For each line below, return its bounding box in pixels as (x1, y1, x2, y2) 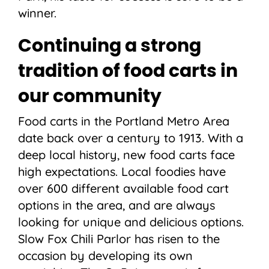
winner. (18, 5, 56, 21)
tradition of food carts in (18, 62, 238, 81)
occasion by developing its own (18, 248, 193, 264)
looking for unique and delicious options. (18, 214, 244, 230)
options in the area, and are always (18, 198, 215, 213)
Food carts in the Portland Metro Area (18, 113, 229, 129)
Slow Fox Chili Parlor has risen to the (18, 231, 220, 247)
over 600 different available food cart (18, 181, 229, 196)
